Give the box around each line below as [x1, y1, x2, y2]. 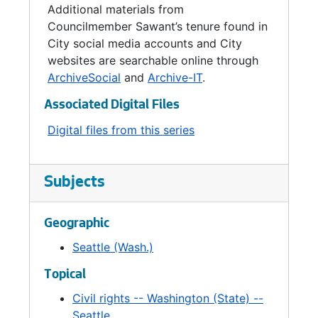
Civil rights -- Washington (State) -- [72, 291, 263, 305]
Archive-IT [148, 70, 202, 84]
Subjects [44, 175, 105, 192]
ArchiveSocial [48, 70, 121, 84]
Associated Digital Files [44, 99, 180, 113]
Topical [44, 268, 86, 283]
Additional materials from [48, 2, 184, 16]
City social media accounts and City [48, 36, 242, 50]
